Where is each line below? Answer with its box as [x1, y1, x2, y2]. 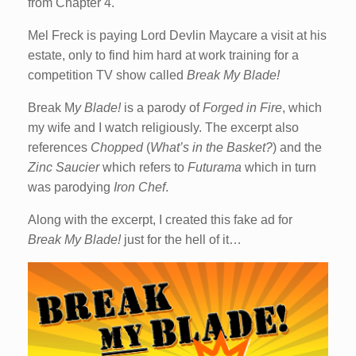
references [28, 141, 91, 155]
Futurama [188, 161, 245, 175]
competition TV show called [28, 68, 187, 83]
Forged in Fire [203, 101, 282, 115]
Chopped [91, 141, 146, 155]
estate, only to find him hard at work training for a [28, 48, 299, 63]
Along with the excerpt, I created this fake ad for [28, 213, 292, 227]
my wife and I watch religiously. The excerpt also [28, 121, 299, 135]
